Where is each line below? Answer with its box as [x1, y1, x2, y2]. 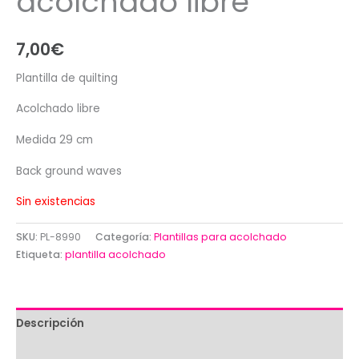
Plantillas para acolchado [154, 230, 287, 244]
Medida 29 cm [16, 132, 93, 148]
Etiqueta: [16, 248, 65, 262]
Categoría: [95, 230, 154, 244]
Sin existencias [16, 194, 95, 210]
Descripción [16, 315, 84, 331]
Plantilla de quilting [16, 70, 118, 86]
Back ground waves [16, 163, 122, 179]
